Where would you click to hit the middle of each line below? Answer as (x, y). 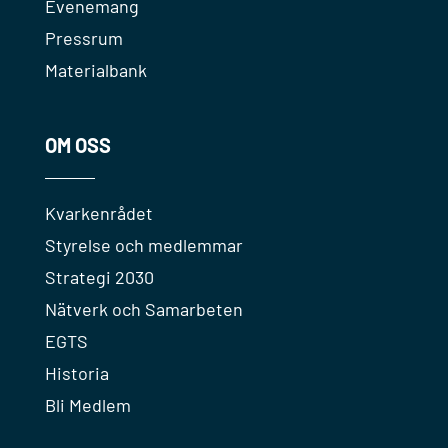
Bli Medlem (87, 405)
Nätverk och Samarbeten (143, 309)
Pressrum (83, 38)
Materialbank (95, 70)
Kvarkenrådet (98, 213)
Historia (76, 373)
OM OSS (77, 145)
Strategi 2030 (99, 277)
